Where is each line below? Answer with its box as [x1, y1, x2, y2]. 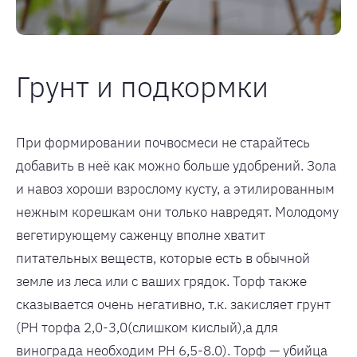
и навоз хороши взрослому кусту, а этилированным [16, 179, 335, 198]
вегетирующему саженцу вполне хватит [16, 226, 265, 244]
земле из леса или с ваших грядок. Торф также [16, 272, 307, 290]
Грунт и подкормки [16, 67, 269, 105]
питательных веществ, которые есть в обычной [16, 249, 310, 267]
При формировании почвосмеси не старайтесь [16, 133, 310, 151]
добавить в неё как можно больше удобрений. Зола [16, 156, 336, 175]
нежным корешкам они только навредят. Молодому [16, 202, 339, 221]
